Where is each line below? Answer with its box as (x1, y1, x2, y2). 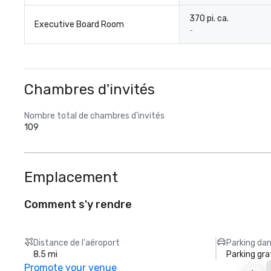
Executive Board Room (34, 19, 124, 30)
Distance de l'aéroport (33, 238, 120, 248)
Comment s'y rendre (24, 198, 132, 211)
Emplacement (24, 169, 118, 186)
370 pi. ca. (189, 13, 229, 24)
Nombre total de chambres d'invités (24, 111, 165, 121)
